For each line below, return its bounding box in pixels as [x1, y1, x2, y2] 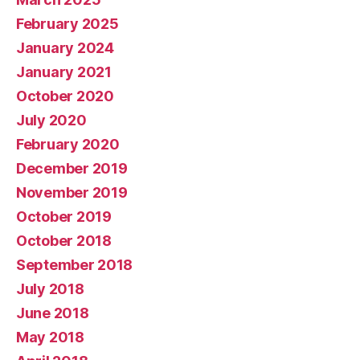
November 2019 [16, 184, 128, 201]
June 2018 [16, 305, 89, 321]
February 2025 [16, 15, 119, 32]
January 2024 [16, 39, 114, 56]
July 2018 [16, 280, 84, 297]
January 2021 [16, 63, 112, 80]
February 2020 [16, 136, 120, 153]
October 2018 [16, 232, 112, 249]
